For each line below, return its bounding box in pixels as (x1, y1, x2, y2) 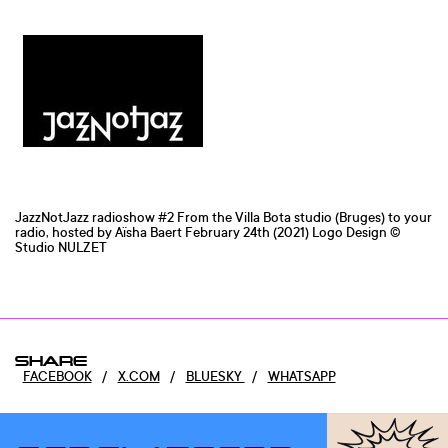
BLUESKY (185, 367, 245, 386)
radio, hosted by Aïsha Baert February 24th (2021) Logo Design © (15, 222, 401, 241)
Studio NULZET (15, 237, 107, 256)
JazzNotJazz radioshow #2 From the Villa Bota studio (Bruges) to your (15, 207, 432, 226)
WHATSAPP (267, 367, 336, 386)
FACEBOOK (22, 367, 92, 386)
